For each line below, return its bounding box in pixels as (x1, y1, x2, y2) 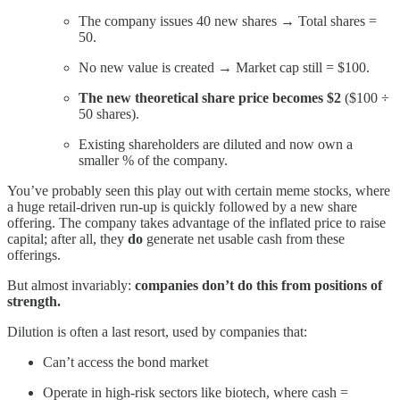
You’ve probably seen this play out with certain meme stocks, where (7, 183, 390, 199)
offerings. (7, 247, 61, 263)
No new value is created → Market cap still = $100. (79, 60, 370, 76)
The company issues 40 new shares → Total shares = (79, 13, 377, 29)
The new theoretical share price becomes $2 (79, 90, 341, 106)
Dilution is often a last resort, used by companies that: (7, 324, 307, 340)
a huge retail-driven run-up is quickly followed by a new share (7, 199, 357, 215)
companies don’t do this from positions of (135, 278, 382, 294)
